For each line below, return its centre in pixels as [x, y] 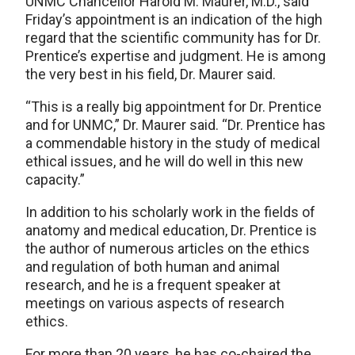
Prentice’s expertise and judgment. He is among [176, 56]
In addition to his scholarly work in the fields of [170, 212]
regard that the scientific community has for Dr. [173, 38]
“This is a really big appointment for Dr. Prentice [174, 107]
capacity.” [55, 179]
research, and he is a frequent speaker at [153, 285]
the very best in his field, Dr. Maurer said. [151, 74]
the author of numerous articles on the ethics [168, 248]
